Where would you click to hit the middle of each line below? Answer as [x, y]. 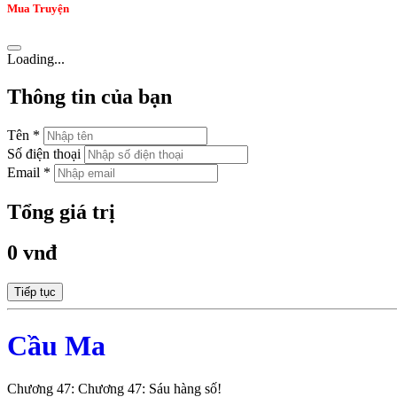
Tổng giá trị [61, 211]
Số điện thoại [44, 153]
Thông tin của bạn [90, 96]
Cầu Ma [56, 345]
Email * [29, 172]
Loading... [36, 58]
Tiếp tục [35, 292]
